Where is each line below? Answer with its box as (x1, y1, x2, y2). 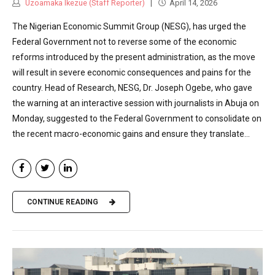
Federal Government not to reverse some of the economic (12, 37, 236, 47)
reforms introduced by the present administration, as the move (12, 52, 255, 63)
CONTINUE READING (27, 198, 98, 207)
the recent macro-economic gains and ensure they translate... (12, 129, 250, 139)
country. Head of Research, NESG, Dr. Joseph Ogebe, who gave (12, 83, 252, 93)
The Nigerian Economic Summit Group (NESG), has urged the (12, 21, 246, 32)
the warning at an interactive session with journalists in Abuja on (12, 98, 259, 109)
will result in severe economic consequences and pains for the (12, 68, 251, 78)
